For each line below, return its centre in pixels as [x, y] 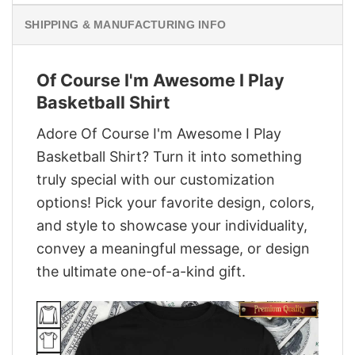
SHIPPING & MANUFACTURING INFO [126, 25]
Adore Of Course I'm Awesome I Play [159, 133]
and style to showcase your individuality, [172, 225]
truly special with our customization [156, 179]
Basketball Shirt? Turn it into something [169, 156]
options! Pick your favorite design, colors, [176, 202]
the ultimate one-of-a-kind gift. [141, 271]
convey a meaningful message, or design [173, 248]
